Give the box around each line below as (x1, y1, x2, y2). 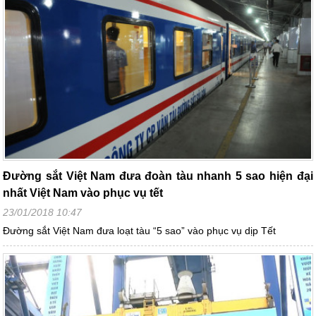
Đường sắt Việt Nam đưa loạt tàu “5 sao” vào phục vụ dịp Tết (3, 224, 276, 236)
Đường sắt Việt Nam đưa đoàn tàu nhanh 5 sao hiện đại (3, 169, 313, 182)
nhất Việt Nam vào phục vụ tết (3, 186, 164, 199)
